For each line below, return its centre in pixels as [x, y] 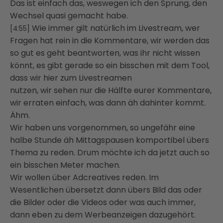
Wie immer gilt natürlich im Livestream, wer [116, 28]
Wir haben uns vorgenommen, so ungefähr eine [103, 127]
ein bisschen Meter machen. [65, 165]
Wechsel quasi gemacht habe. [69, 15]
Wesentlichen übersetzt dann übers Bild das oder [106, 190]
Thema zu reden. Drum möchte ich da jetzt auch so [110, 152]
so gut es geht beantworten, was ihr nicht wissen [105, 53]
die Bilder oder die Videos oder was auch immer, [103, 202]
